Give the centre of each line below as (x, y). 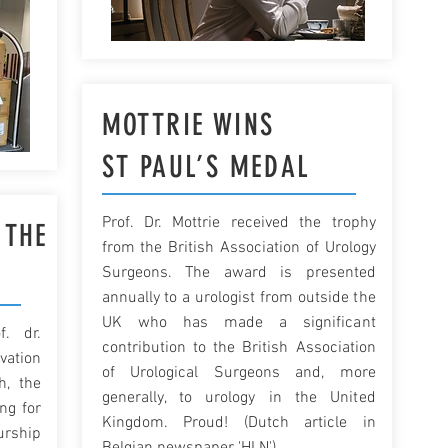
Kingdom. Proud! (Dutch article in (238, 423)
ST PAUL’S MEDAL (206, 167)
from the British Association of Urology (238, 248)
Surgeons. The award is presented (238, 273)
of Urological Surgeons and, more (238, 373)
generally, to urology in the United (238, 398)
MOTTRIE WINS (188, 125)
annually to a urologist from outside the (238, 298)
